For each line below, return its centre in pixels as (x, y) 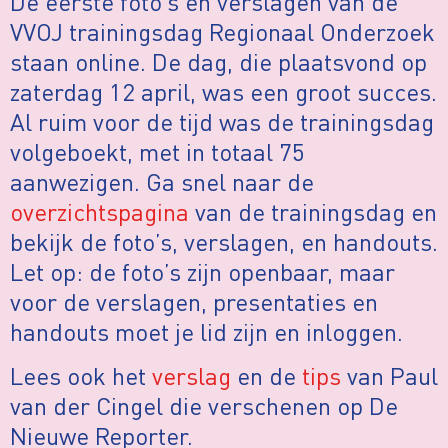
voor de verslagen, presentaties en (194, 301)
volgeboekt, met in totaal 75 (157, 151)
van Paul (389, 376)
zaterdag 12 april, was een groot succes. (223, 91)
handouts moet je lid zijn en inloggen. (206, 331)
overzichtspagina (99, 211)
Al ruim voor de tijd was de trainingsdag (222, 121)
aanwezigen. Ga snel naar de (162, 181)
